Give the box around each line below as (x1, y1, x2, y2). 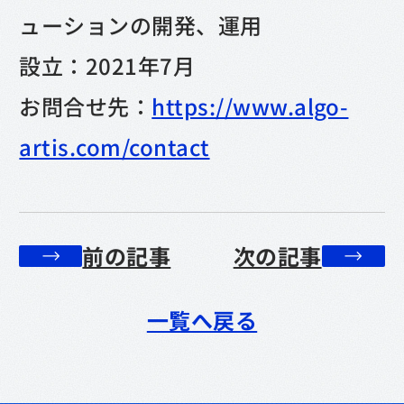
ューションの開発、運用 (19, 8, 262, 41)
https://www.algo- (151, 89, 349, 122)
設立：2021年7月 (19, 49, 196, 81)
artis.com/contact (19, 130, 210, 162)
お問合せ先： (19, 89, 152, 122)
